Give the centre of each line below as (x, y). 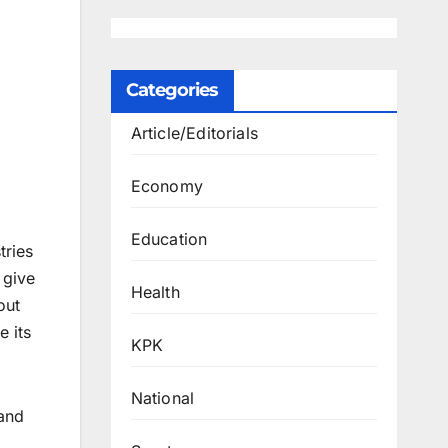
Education (169, 239)
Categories (172, 90)
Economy (166, 186)
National (162, 398)
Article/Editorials (194, 133)
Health (155, 292)
